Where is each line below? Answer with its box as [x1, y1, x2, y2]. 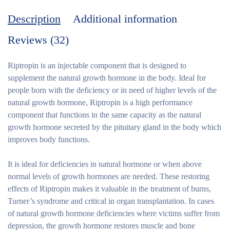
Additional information [73, 12, 177, 25]
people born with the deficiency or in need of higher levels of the [8, 85, 217, 94]
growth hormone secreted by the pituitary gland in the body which [8, 122, 221, 131]
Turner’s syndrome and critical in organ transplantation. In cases [8, 196, 214, 205]
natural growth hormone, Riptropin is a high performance [8, 98, 193, 107]
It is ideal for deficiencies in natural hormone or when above [8, 159, 202, 168]
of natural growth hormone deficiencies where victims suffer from [8, 208, 220, 218]
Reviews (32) [8, 33, 69, 46]
